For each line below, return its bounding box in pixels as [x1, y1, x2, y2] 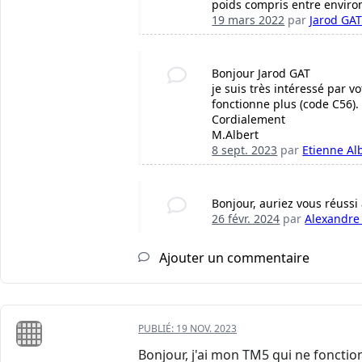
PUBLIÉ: [138, 322, 176, 336]
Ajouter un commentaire [156, 249, 309, 267]
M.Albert [212, 127, 259, 143]
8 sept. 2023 [212, 142, 278, 158]
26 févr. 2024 [212, 211, 280, 227]
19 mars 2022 [212, 12, 285, 28]
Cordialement [212, 112, 286, 128]
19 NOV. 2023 [176, 322, 237, 336]
